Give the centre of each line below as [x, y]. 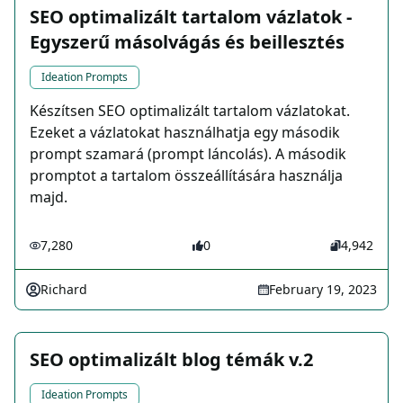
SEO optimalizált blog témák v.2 [171, 360]
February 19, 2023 [323, 290]
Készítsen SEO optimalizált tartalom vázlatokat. [190, 111]
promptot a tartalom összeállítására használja [186, 176]
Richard [64, 290]
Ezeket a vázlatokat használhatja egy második [185, 133]
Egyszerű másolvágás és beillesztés [187, 42]
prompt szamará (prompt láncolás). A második [188, 154]
